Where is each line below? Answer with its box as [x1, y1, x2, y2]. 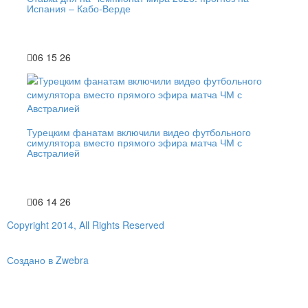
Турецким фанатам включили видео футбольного [27, 125, 251, 140]
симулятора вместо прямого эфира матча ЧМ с [27, 135, 242, 150]
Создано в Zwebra [7, 252, 89, 267]
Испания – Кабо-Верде [27, 1, 131, 15]
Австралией [27, 146, 80, 160]
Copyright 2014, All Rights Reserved [7, 217, 164, 232]
